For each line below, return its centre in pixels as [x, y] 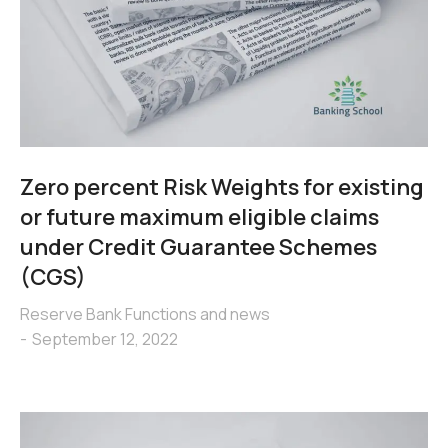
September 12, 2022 [105, 338]
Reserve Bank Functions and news [145, 313]
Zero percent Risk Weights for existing [222, 186]
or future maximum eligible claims [199, 216]
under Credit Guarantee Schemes [198, 246]
